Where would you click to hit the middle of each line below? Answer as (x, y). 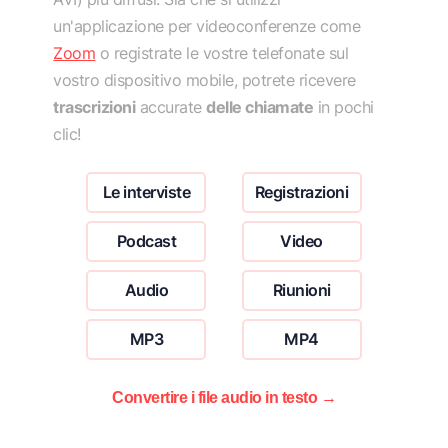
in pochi (343, 106)
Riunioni (301, 289)
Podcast (146, 240)
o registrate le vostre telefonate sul (222, 52)
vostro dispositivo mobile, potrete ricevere (204, 79)
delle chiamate (260, 106)
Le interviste (146, 191)
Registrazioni (301, 191)
